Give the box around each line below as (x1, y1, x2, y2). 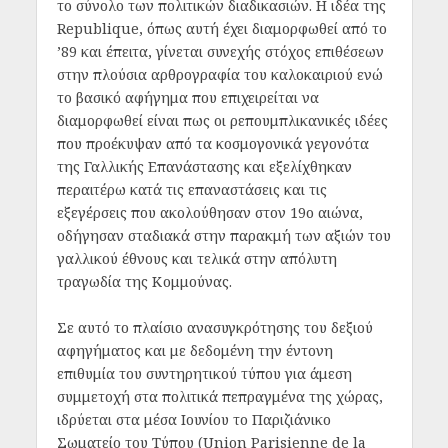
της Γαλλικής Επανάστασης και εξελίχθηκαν (56, 157, 352, 177)
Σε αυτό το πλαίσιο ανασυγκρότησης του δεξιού (56, 317, 373, 337)
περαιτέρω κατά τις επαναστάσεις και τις (56, 180, 327, 200)
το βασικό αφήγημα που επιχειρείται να (56, 88, 319, 108)
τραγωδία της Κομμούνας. (56, 272, 236, 292)
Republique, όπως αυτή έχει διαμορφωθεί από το (56, 19, 387, 39)
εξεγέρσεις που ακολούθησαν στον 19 (56, 203, 306, 223)
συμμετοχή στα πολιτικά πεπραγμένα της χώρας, (56, 386, 383, 406)
